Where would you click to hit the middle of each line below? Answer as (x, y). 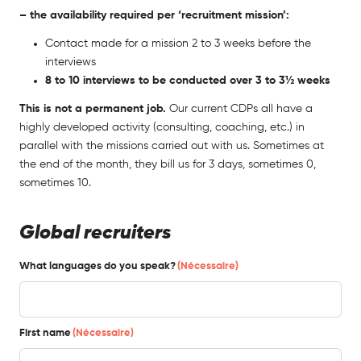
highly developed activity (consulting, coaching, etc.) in (162, 127)
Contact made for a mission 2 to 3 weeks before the (178, 43)
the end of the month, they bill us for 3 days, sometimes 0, (168, 164)
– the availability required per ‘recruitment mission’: (154, 15)
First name (45, 333)
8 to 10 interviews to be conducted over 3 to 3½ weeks (188, 80)
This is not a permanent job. (94, 108)
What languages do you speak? (98, 266)
